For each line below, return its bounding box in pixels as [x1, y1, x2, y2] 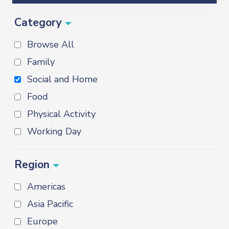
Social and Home [27, 73, 98, 86]
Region [14, 157, 53, 172]
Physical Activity [27, 108, 96, 121]
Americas [27, 180, 65, 193]
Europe [27, 215, 58, 228]
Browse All [27, 38, 74, 51]
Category [14, 15, 65, 30]
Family [27, 56, 55, 68]
